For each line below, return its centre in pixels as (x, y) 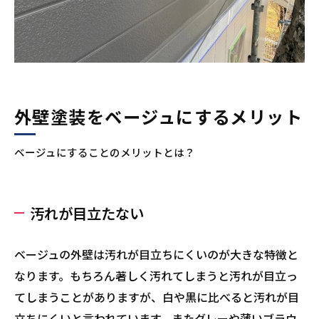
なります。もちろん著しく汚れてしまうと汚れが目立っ (156, 276)
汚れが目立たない (87, 213)
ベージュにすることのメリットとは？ (105, 152)
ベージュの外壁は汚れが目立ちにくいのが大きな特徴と (156, 254)
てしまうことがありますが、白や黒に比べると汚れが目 (157, 297)
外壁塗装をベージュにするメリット (159, 116)
